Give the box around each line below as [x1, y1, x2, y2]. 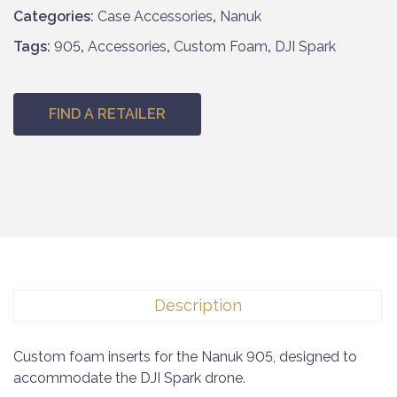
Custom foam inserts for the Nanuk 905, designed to [13, 348, 357, 365]
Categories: [13, 8, 97, 25]
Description [153, 296, 242, 315]
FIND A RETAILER [49, 105, 166, 122]
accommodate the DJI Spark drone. [13, 370, 245, 386]
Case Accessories [97, 8, 213, 25]
